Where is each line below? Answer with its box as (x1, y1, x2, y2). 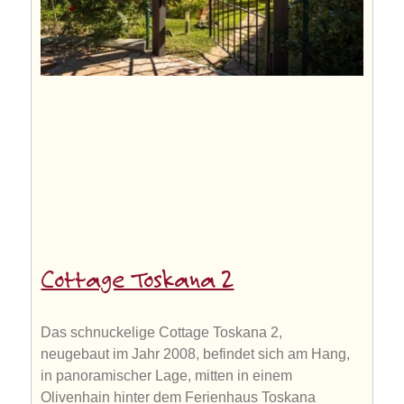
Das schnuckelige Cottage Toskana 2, (41, 324, 283, 340)
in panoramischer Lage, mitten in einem (41, 367, 293, 383)
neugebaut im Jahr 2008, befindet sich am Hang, (41, 345, 351, 362)
